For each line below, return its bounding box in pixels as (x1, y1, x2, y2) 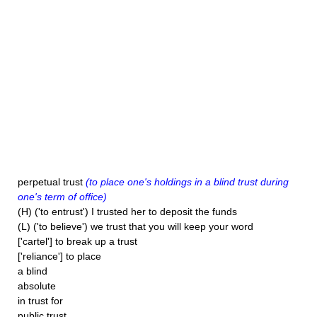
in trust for (18, 295, 63, 306)
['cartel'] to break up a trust (18, 236, 137, 247)
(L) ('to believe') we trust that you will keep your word (18, 221, 253, 232)
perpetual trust (18, 176, 86, 188)
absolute (18, 280, 56, 292)
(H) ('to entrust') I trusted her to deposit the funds (18, 206, 237, 217)
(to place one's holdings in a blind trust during (86, 176, 289, 188)
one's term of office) (18, 191, 107, 202)
